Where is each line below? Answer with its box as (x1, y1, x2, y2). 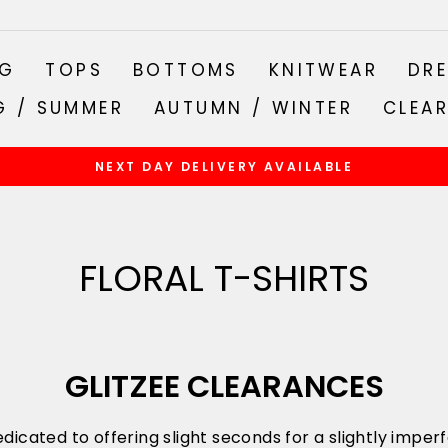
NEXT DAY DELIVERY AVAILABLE (94, 158, 354, 176)
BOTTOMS (132, 57, 239, 82)
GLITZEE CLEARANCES (64, 365, 384, 409)
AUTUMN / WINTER (154, 95, 353, 120)
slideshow (230, 201, 310, 225)
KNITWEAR (268, 57, 378, 82)
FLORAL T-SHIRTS (79, 253, 369, 305)
